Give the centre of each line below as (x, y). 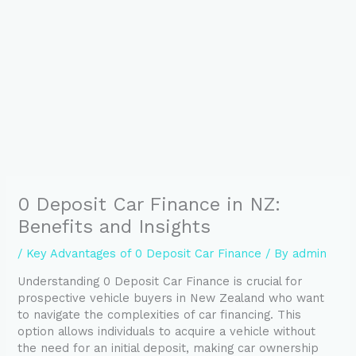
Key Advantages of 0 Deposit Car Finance (144, 253)
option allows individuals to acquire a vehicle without (167, 332)
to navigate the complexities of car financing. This (160, 315)
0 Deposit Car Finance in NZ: (149, 204)
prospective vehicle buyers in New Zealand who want (171, 298)
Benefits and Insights (114, 226)
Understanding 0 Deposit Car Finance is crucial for (160, 282)
